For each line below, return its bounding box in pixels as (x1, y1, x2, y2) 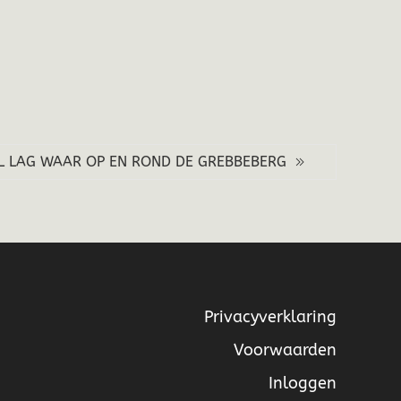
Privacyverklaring (203, 307, 337, 327)
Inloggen (268, 373, 337, 393)
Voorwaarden (233, 340, 337, 360)
